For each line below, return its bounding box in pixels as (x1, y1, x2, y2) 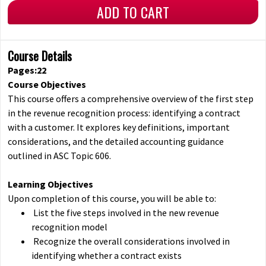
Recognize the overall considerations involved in (31, 235, 230, 247)
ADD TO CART (97, 1, 169, 23)
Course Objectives (8, 78, 86, 90)
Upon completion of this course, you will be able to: (8, 192, 216, 204)
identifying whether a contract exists (31, 249, 182, 261)
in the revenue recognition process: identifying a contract (8, 106, 240, 119)
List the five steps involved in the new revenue (31, 206, 219, 218)
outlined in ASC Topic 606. (8, 149, 111, 161)
